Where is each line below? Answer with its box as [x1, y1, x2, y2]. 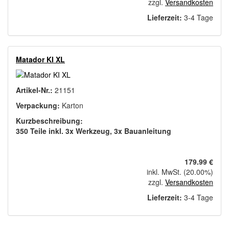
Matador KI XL [16, 54, 65, 65]
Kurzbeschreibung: [16, 116, 83, 126]
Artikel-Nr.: [16, 85, 55, 96]
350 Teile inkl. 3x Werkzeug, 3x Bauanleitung [16, 126, 171, 136]
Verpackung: [16, 100, 62, 111]
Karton [62, 100, 83, 111]
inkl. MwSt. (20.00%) [147, 167, 213, 177]
